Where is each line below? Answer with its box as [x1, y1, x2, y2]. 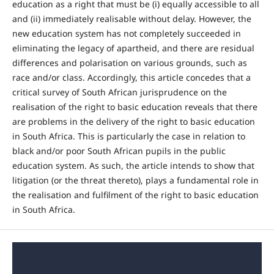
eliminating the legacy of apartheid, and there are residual [12, 42, 254, 54]
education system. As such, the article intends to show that [12, 160, 254, 172]
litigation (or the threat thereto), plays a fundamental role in [12, 174, 259, 187]
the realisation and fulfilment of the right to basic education [12, 189, 259, 201]
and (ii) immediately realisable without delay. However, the [12, 13, 251, 25]
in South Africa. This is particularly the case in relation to [12, 130, 245, 143]
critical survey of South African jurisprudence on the [12, 86, 227, 98]
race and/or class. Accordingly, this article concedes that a [12, 72, 251, 84]
